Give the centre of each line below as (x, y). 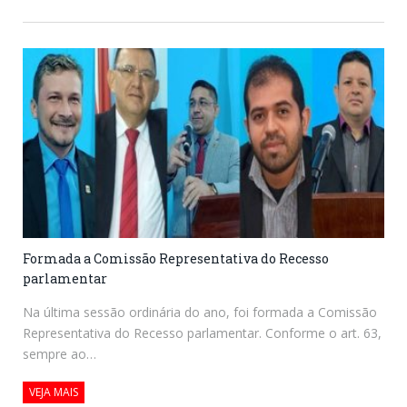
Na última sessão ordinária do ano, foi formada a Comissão (200, 313)
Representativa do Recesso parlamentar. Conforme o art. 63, (202, 333)
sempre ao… (60, 354)
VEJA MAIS (54, 392)
